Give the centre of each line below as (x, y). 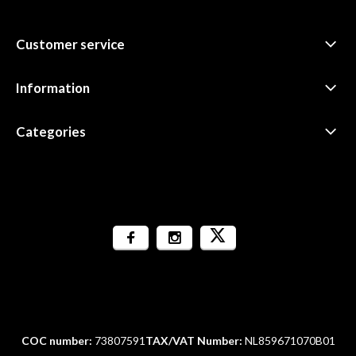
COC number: (56, 341)
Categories (51, 132)
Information (53, 88)
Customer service (70, 44)
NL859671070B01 (288, 341)
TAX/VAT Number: (193, 341)
